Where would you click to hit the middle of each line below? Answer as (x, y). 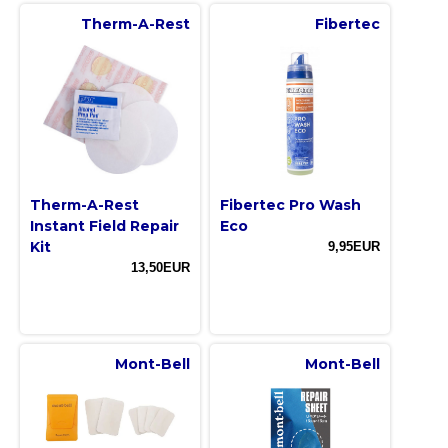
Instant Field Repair (104, 226)
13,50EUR (160, 268)
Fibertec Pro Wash (290, 205)
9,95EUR (354, 247)
